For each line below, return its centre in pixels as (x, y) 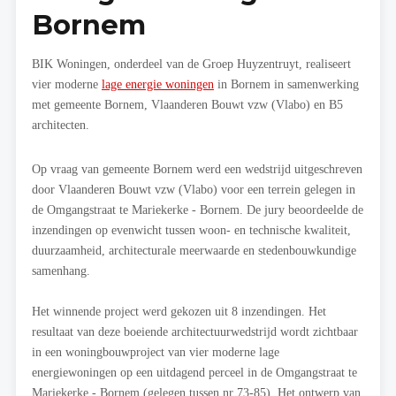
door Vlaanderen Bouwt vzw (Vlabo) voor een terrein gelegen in (194, 190)
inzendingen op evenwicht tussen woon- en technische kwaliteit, (191, 230)
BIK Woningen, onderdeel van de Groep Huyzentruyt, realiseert (191, 64)
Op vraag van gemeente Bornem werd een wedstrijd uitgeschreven (197, 169)
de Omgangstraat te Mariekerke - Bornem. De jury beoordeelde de (198, 210)
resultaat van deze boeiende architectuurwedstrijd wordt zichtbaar (195, 332)
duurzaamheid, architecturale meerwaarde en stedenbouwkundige (194, 251)
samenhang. (61, 271)
